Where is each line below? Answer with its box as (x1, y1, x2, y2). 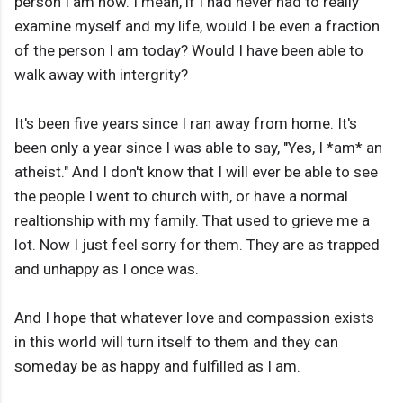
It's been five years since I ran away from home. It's (14, 114, 357, 133)
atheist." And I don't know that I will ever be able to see (14, 163, 378, 182)
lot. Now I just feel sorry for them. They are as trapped (14, 236, 380, 255)
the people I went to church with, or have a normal (14, 187, 348, 206)
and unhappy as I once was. (14, 260, 199, 279)
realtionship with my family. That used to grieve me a (14, 211, 370, 230)
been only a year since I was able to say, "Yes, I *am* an (14, 139, 382, 157)
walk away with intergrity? (14, 66, 188, 85)
